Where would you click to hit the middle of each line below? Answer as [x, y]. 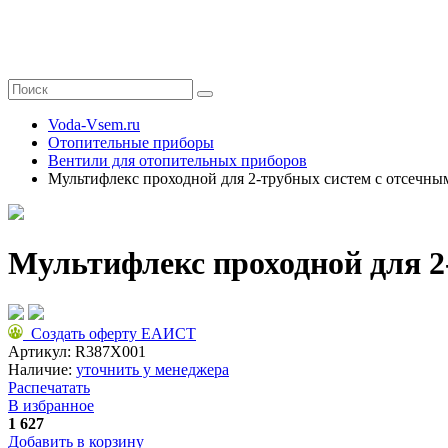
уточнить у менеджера [152, 369]
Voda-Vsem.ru [94, 124]
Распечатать [49, 387]
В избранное [51, 405]
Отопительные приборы [131, 142]
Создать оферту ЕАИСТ [109, 333]
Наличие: [42, 369]
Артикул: [41, 351]
